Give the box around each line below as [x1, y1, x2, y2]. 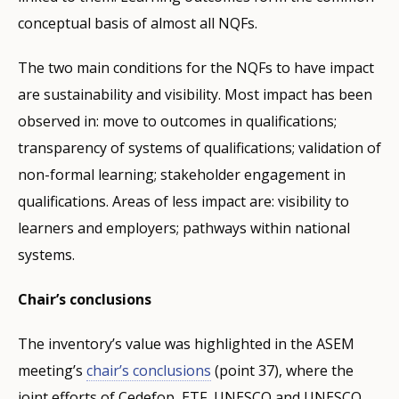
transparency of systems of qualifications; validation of [18, 138, 381, 159]
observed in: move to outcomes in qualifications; [18, 111, 337, 132]
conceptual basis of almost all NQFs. [18, 13, 257, 34]
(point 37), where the [211, 361, 354, 381]
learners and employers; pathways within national [18, 218, 350, 239]
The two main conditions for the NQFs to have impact [18, 58, 374, 78]
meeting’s [18, 361, 86, 381]
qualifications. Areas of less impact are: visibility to [18, 191, 349, 212]
